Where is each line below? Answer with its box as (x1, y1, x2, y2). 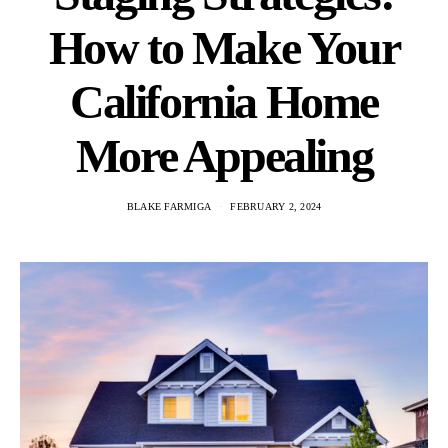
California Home (69, 75, 378, 128)
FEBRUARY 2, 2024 (230, 201, 322, 212)
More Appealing (75, 129, 373, 182)
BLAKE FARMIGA (126, 201, 211, 212)
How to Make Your (48, 21, 400, 74)
